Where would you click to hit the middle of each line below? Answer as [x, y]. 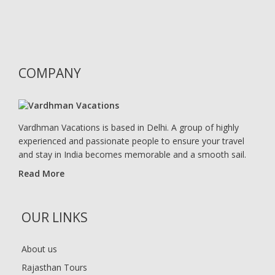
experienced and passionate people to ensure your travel [131, 141]
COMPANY [50, 73]
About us [39, 249]
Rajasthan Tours [54, 268]
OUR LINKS [55, 218]
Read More [41, 174]
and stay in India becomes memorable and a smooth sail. [132, 155]
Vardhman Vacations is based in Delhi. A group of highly [129, 128]
